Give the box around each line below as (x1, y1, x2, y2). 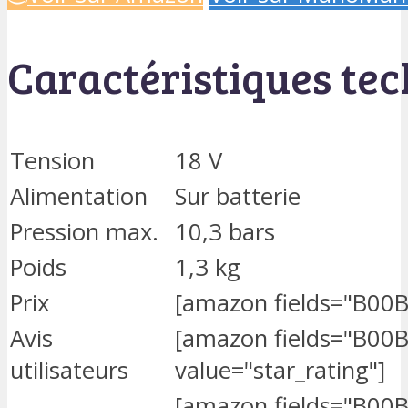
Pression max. (10, 215, 158, 248)
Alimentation (10, 179, 148, 212)
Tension (10, 144, 95, 177)
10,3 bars (175, 215, 275, 248)
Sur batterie (175, 179, 301, 212)
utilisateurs (10, 353, 128, 386)
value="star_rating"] (175, 353, 385, 386)
